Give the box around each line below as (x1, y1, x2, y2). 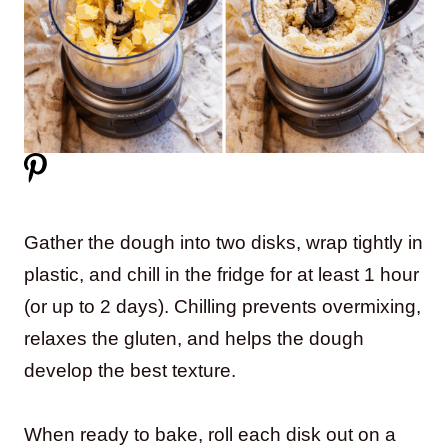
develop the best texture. (24, 359, 236, 381)
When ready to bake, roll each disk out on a (24, 423, 396, 445)
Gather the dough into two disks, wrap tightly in (24, 231, 423, 253)
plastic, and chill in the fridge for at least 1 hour (24, 263, 419, 285)
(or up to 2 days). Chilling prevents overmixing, (24, 295, 421, 317)
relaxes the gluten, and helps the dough (24, 327, 364, 349)
